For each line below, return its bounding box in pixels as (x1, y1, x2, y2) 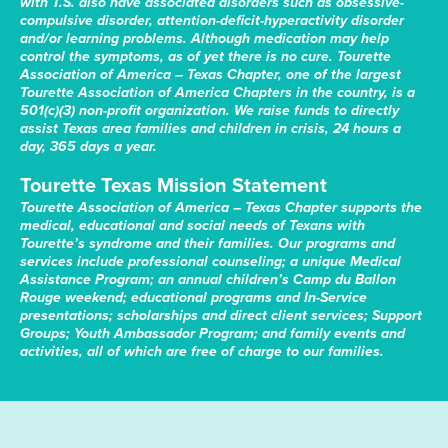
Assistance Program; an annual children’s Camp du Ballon (20, 269, 396, 291)
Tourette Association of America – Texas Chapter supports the (20, 197, 422, 219)
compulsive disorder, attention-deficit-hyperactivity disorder (20, 10, 404, 32)
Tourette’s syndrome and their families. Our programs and (20, 233, 395, 255)
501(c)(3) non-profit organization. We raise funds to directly (20, 100, 399, 122)
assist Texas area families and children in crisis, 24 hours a (20, 118, 401, 140)
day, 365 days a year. (20, 136, 157, 158)
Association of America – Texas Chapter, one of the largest (20, 64, 401, 86)
